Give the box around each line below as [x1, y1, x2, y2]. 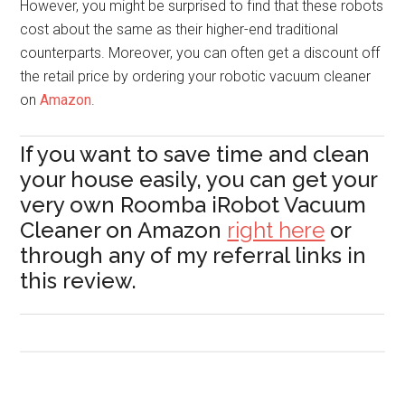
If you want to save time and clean [20, 141, 371, 167]
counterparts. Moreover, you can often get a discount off [20, 44, 381, 61]
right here [227, 217, 325, 243]
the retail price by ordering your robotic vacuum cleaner [20, 68, 372, 85]
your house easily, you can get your [20, 166, 378, 193]
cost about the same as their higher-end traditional [20, 21, 339, 38]
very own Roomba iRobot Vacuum [20, 192, 367, 218]
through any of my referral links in [20, 242, 367, 268]
